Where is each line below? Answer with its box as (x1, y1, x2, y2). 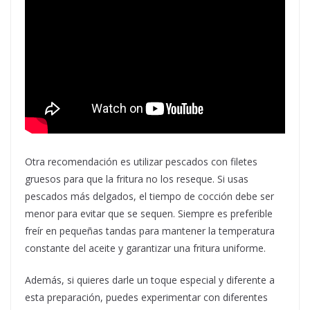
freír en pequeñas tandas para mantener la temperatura (25, 224, 275, 238)
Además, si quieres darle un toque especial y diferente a (25, 273, 275, 287)
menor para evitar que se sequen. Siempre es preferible (25, 207, 273, 221)
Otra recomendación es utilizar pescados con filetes (25, 155, 257, 169)
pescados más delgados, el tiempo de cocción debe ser (25, 190, 274, 203)
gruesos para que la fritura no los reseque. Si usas (25, 172, 248, 186)
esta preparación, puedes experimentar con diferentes (25, 291, 268, 304)
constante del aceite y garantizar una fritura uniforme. (25, 241, 266, 255)
